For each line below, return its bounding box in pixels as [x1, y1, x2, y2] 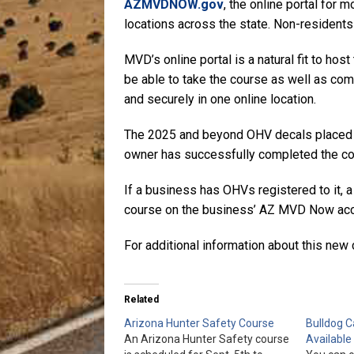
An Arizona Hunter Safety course [124, 332, 289, 345]
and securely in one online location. [124, 91, 316, 107]
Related [124, 293, 159, 305]
